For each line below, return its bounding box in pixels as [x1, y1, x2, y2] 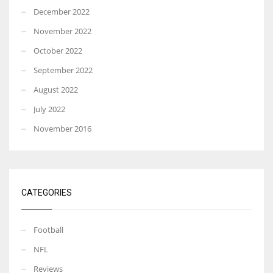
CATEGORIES [21, 187, 72, 197]
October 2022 [34, 44, 82, 56]
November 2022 [34, 25, 91, 37]
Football [34, 224, 63, 235]
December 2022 [34, 5, 90, 17]
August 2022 [34, 83, 78, 95]
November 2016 [34, 122, 91, 134]
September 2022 [34, 64, 93, 76]
